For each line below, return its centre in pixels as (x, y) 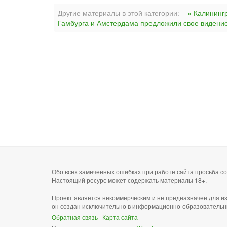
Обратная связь (75, 217)
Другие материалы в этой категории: (119, 13)
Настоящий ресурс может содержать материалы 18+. (129, 180)
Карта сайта (120, 217)
